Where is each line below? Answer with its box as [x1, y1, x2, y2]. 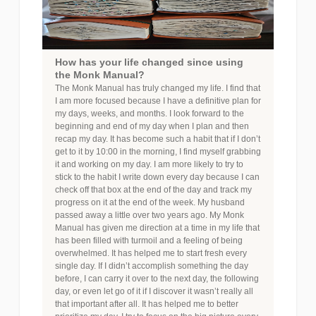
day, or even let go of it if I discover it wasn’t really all [55, 286, 253, 296]
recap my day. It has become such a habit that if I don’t [55, 134, 260, 144]
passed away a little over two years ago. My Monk [55, 210, 244, 220]
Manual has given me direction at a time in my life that [55, 223, 260, 233]
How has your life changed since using [55, 56, 243, 68]
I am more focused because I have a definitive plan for [55, 96, 261, 106]
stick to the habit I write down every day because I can [55, 172, 260, 182]
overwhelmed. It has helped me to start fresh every [55, 248, 247, 258]
